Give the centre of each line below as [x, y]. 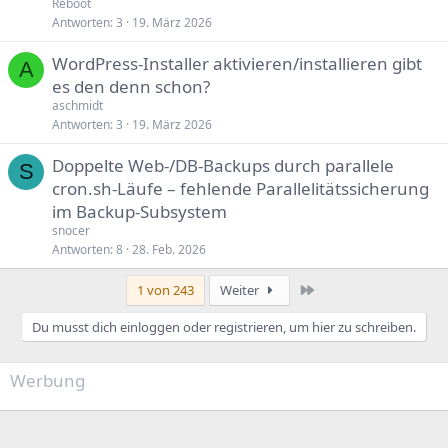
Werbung [47, 380]
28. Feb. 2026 [169, 249]
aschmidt [77, 105]
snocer [71, 230]
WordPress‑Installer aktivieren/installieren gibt [237, 63]
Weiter [240, 290]
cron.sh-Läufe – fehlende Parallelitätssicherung [240, 188]
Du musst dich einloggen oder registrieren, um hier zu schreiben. [224, 327]
